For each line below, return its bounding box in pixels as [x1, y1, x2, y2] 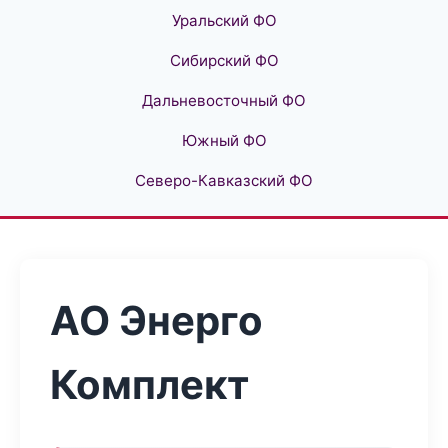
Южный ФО [181, 131, 267, 150]
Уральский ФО [171, 11, 277, 30]
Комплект [50, 360, 249, 409]
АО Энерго [50, 296, 263, 345]
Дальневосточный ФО [142, 91, 306, 110]
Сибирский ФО [169, 51, 279, 70]
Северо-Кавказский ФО [135, 171, 313, 190]
